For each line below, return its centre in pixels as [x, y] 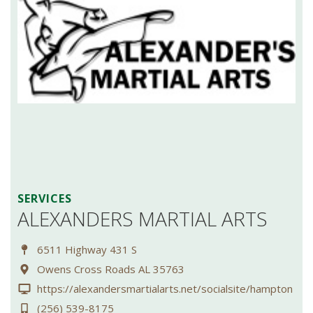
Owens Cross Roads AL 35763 [111, 269]
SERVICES [45, 198]
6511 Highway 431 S [87, 249]
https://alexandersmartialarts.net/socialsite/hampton [165, 289]
